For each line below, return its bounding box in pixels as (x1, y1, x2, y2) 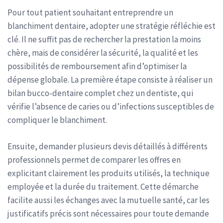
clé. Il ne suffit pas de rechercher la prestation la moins (7, 34, 201, 45)
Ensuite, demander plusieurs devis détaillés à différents (7, 140, 208, 152)
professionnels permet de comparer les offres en (7, 154, 181, 165)
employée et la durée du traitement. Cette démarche (7, 181, 199, 192)
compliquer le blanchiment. (7, 114, 107, 125)
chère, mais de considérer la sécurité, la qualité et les (7, 47, 198, 58)
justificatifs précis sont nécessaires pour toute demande (7, 208, 209, 219)
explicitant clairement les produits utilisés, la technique (7, 167, 210, 179)
